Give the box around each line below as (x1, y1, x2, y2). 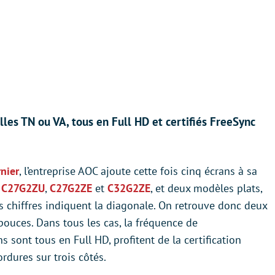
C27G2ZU (1, 181, 45, 195)
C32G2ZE (107, 181, 150, 195)
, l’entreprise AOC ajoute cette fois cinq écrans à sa (19, 164, 257, 178)
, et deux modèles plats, (150, 181, 262, 195)
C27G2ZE (50, 181, 92, 195)
